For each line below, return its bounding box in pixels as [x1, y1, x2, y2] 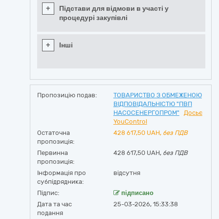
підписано [119, 189, 153, 197]
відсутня [113, 169, 140, 176]
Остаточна [37, 129, 70, 136]
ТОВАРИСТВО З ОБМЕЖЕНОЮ [113, 91, 202, 99]
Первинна [37, 149, 68, 156]
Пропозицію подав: [37, 91, 97, 99]
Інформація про [37, 169, 86, 176]
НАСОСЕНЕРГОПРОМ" [113, 109, 179, 116]
